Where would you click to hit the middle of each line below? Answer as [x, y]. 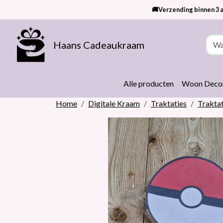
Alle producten [149, 83]
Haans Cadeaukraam [99, 45]
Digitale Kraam [114, 103]
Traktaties [169, 103]
